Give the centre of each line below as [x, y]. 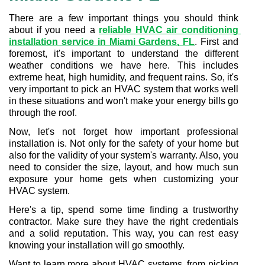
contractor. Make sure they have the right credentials [124, 222]
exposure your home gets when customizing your [124, 179]
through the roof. [43, 113]
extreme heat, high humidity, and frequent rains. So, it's [124, 77]
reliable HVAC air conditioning [169, 30]
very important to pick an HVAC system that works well [124, 89]
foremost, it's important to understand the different [124, 54]
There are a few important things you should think [124, 18]
